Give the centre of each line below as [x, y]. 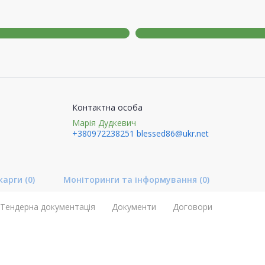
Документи [134, 206]
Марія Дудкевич [104, 122]
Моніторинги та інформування [131, 179]
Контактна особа [107, 107]
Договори [193, 206]
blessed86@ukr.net [172, 133]
